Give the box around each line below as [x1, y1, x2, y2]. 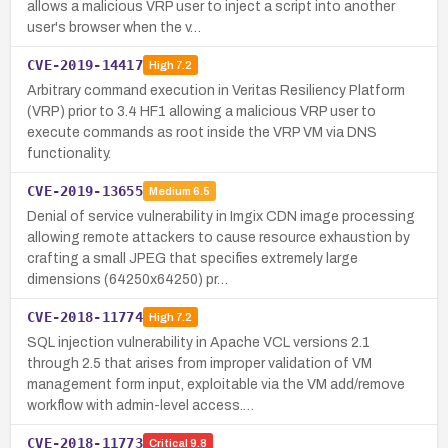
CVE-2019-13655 [27, 182, 143, 199]
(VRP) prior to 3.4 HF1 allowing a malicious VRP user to [27, 103, 376, 119]
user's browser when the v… [27, 19, 201, 35]
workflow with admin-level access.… [27, 397, 254, 413]
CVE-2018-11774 [27, 308, 143, 325]
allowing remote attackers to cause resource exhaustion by [27, 229, 410, 245]
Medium [148, 185, 191, 198]
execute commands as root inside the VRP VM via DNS [27, 124, 377, 140]
